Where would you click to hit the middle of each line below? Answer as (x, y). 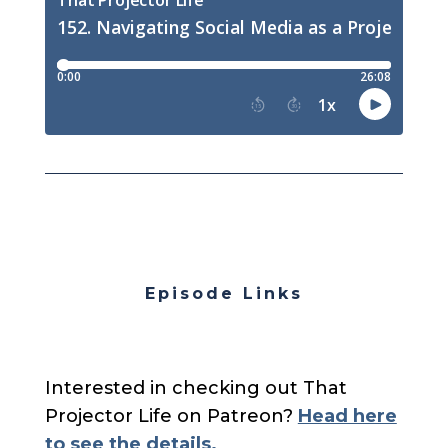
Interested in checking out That (195, 388)
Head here (347, 416)
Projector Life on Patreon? (171, 416)
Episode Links (223, 294)
